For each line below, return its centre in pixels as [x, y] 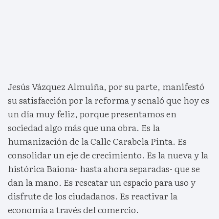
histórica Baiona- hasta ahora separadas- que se [104, 169]
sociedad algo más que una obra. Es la [84, 128]
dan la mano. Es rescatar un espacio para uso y [102, 182]
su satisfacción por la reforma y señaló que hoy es [109, 100]
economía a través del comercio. [73, 210]
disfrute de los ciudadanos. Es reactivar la [93, 196]
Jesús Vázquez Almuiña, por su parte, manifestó [106, 87]
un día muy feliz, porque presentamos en [92, 114]
